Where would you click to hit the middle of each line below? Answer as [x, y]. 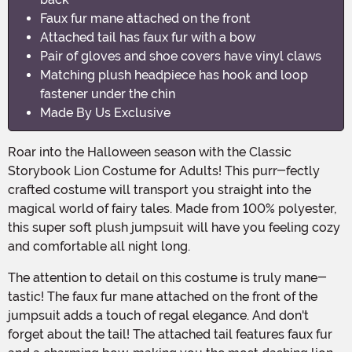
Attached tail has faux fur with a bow [148, 37]
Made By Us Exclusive [105, 112]
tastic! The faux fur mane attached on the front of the [163, 296]
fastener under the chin [108, 93]
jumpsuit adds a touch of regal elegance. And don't [158, 315]
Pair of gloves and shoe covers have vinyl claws [181, 56]
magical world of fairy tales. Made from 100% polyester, [172, 208]
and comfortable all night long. [99, 246]
